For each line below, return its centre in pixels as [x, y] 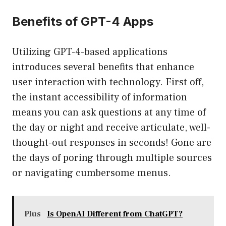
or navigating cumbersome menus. [92, 173]
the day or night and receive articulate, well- [111, 128]
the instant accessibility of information [100, 98]
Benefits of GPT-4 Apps [83, 22]
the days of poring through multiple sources [112, 158]
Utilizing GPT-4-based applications [90, 52]
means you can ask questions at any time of [109, 113]
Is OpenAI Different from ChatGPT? [115, 214]
